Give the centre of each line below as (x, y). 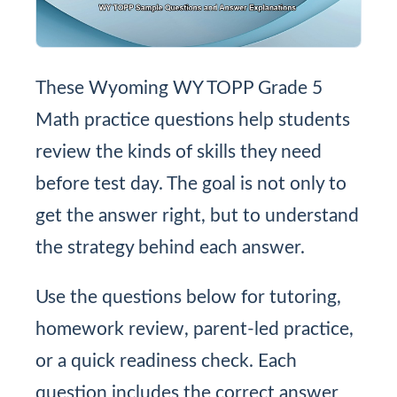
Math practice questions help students (193, 120)
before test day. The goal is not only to (191, 183)
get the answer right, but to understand (197, 215)
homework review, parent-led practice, (195, 329)
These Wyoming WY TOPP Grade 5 (179, 88)
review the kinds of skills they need (179, 152)
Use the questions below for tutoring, (188, 297)
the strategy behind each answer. (170, 247)
